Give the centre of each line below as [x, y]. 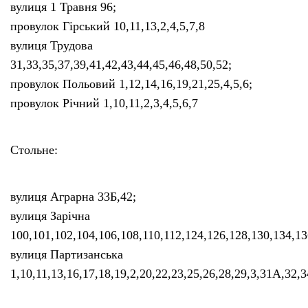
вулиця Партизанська [67, 255]
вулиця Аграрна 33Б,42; [73, 197]
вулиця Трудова [52, 46]
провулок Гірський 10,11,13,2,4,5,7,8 [108, 26]
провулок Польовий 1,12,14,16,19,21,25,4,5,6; [131, 84]
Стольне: [34, 150]
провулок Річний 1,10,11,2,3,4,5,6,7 [104, 103]
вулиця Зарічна [50, 216]
